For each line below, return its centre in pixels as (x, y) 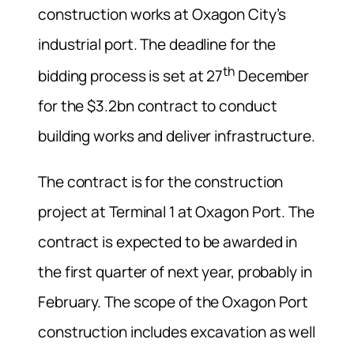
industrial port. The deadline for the (157, 45)
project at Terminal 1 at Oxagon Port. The (176, 211)
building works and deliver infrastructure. (177, 136)
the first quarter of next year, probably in (175, 271)
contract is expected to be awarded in (168, 241)
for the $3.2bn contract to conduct (158, 106)
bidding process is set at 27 (131, 76)
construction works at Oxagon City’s (162, 15)
